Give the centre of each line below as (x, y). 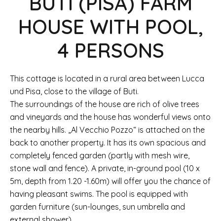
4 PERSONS (110, 50)
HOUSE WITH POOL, (110, 27)
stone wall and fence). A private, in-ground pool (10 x (105, 168)
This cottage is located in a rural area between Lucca (107, 78)
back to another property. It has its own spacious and (108, 143)
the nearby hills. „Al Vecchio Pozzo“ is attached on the (107, 130)
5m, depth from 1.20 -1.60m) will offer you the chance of (110, 181)
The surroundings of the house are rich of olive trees (105, 104)
